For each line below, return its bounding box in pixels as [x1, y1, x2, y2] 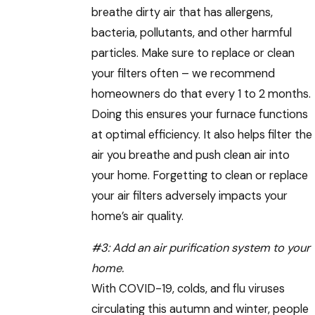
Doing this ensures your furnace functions [91, 106, 308, 122]
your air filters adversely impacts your [91, 188, 288, 203]
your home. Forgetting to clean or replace [91, 167, 308, 183]
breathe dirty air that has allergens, [91, 4, 273, 20]
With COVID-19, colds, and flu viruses [91, 281, 285, 297]
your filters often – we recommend [91, 65, 275, 81]
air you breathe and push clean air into [91, 147, 290, 162]
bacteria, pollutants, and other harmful [91, 25, 292, 40]
